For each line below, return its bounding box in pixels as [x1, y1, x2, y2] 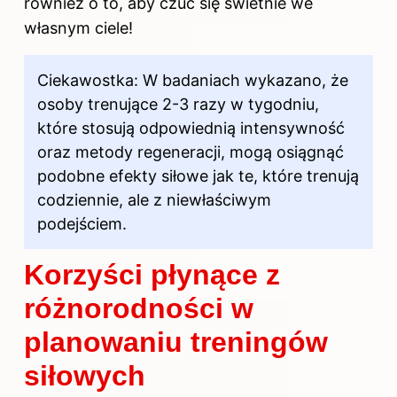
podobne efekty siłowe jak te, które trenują [37, 166, 359, 185]
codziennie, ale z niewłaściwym [37, 190, 271, 209]
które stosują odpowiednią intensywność [37, 118, 345, 137]
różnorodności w [24, 292, 253, 324]
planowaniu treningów [24, 325, 328, 358]
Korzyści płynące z [24, 258, 280, 291]
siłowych [24, 359, 145, 392]
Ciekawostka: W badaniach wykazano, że [37, 70, 348, 90]
